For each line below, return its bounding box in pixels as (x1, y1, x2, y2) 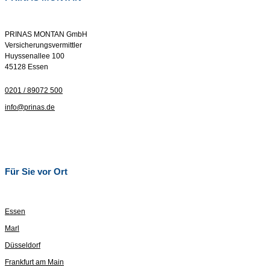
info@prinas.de (5, 103, 55, 112)
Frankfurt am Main (5, 258, 64, 267)
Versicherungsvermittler (5, 41, 82, 50)
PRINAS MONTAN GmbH (5, 30, 87, 39)
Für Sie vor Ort (5, 166, 67, 177)
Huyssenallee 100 (5, 52, 64, 61)
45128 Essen (5, 63, 48, 72)
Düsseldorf (5, 241, 40, 250)
